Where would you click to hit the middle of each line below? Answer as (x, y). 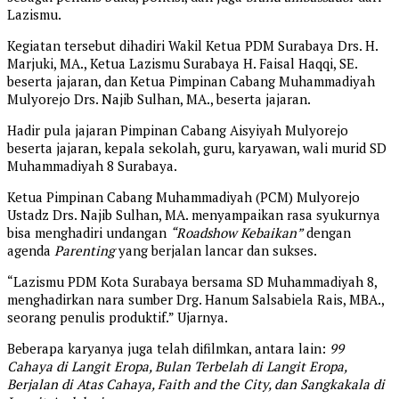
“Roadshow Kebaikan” (236, 233)
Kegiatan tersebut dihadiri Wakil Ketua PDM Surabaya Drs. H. (192, 46)
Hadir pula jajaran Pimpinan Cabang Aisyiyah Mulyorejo (178, 130)
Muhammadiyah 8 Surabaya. (92, 166)
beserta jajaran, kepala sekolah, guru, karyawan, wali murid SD (197, 148)
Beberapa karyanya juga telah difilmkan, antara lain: (168, 349)
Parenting (85, 251)
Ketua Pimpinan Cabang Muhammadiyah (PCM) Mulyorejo (183, 197)
